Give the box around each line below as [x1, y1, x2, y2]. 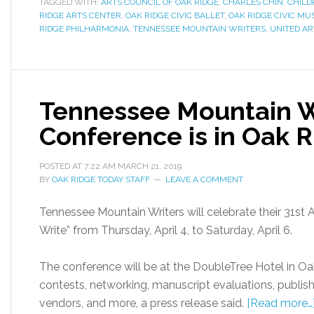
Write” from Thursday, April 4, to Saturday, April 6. [39, 224, 292, 237]
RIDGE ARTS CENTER [39, 11, 121, 20]
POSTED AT [39, 161, 84, 171]
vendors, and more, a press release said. [39, 296, 247, 310]
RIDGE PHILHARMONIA [39, 24, 129, 34]
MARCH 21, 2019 [118, 161, 182, 171]
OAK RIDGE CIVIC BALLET [125, 11, 224, 20]
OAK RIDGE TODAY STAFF [52, 175, 150, 184]
